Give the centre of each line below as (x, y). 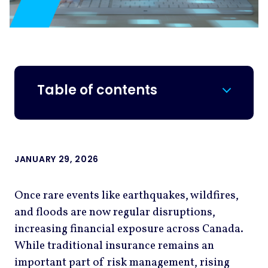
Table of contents (97, 90)
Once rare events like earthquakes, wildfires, (127, 196)
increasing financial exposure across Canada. (129, 229)
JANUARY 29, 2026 (57, 159)
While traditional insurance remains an (114, 246)
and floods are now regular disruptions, (115, 213)
